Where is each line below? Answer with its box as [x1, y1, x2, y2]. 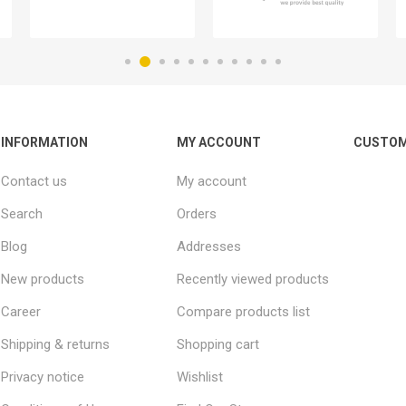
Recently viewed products [177, 270, 330, 287]
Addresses [177, 237, 242, 255]
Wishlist [177, 368, 224, 385]
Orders [177, 205, 217, 222]
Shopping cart [177, 335, 260, 353]
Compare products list [177, 303, 311, 320]
